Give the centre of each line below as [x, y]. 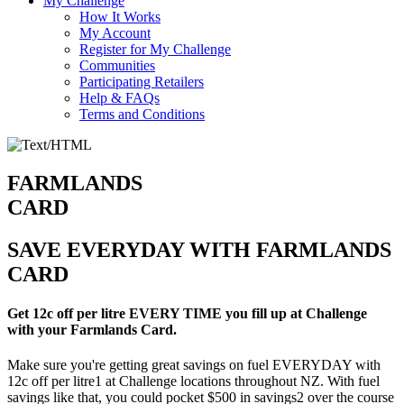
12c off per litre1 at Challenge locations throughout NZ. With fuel [193, 381]
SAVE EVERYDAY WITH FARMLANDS [199, 249]
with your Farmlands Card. [92, 330]
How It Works [120, 17]
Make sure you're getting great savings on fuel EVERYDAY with [194, 365]
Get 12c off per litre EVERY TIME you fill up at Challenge [187, 314]
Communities [117, 65]
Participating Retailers [142, 82]
